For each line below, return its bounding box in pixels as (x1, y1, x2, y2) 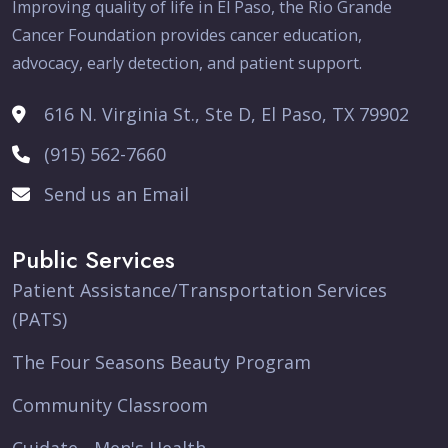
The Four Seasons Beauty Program (12, 350, 311, 374)
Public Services (12, 242, 175, 277)
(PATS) (12, 307, 67, 331)
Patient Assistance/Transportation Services (12, 278, 387, 302)
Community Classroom (12, 393, 208, 417)
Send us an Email (44, 182, 189, 206)
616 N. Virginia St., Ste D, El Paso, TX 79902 (44, 102, 409, 126)
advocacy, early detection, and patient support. (12, 52, 362, 74)
